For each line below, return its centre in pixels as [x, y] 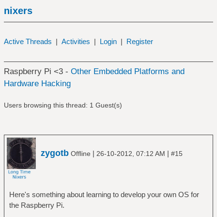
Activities [76, 41]
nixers [18, 11]
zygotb [55, 153]
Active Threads [28, 41]
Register [139, 41]
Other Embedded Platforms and [127, 71]
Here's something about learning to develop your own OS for [104, 194]
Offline [81, 153]
